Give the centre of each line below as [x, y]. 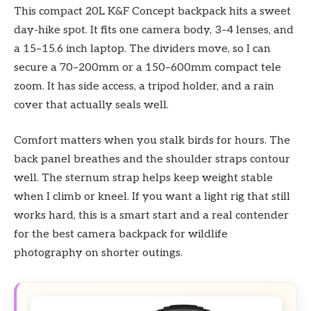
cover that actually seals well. [91, 105]
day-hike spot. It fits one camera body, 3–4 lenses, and [154, 30]
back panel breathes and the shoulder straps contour [152, 160]
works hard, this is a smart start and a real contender [151, 216]
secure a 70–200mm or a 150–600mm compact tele [148, 67]
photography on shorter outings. [98, 253]
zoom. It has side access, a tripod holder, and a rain [144, 86]
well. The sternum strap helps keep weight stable [143, 178]
